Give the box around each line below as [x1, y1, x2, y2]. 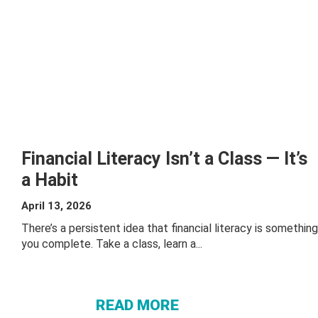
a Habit [21, 170, 78, 190]
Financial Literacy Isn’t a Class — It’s [21, 148, 307, 169]
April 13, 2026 [21, 199, 92, 212]
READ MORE [96, 296, 179, 314]
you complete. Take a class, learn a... [21, 237, 202, 251]
